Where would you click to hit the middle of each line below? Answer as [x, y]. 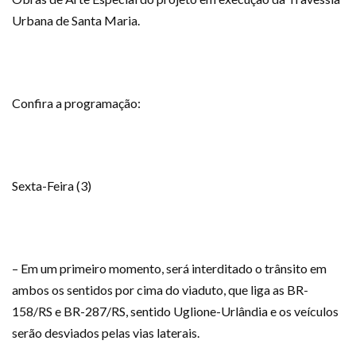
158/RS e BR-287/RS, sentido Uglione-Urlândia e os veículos [175, 311]
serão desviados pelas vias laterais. [106, 333]
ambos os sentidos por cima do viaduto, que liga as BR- [160, 290]
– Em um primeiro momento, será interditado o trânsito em [169, 269]
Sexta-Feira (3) [52, 186]
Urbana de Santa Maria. [76, 21]
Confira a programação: [76, 103]
